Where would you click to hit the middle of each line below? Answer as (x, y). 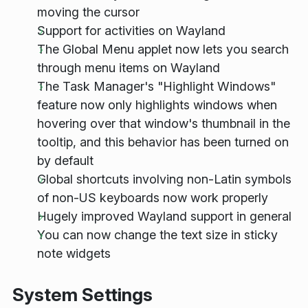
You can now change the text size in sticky (157, 235)
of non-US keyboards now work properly (153, 198)
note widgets (74, 254)
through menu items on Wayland (129, 68)
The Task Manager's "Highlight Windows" (156, 87)
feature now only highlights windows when (157, 105)
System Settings (82, 295)
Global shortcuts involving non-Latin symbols (164, 179)
